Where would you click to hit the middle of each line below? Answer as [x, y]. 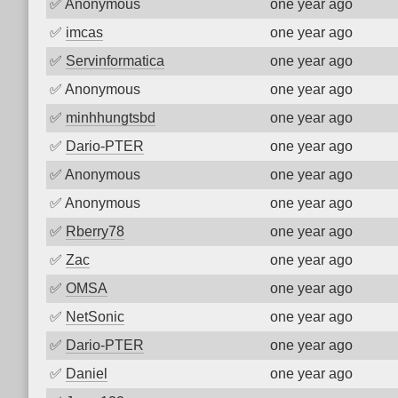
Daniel [87, 374]
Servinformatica [115, 61]
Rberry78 [95, 231]
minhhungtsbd [111, 118]
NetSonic [95, 317]
